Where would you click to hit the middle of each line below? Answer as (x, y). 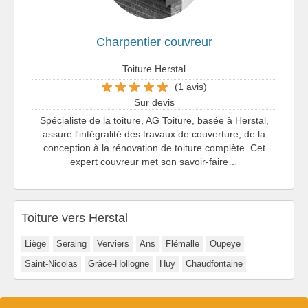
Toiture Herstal (154, 68)
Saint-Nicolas (51, 263)
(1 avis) (190, 87)
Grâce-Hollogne (119, 263)
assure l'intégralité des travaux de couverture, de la (154, 134)
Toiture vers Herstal (75, 218)
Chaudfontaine (214, 263)
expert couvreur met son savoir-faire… (154, 161)
